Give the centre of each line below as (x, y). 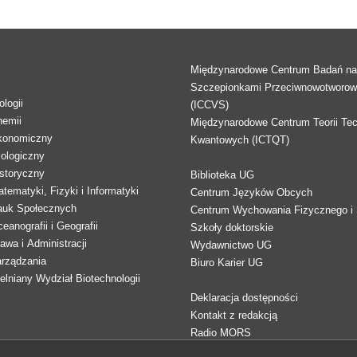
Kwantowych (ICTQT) (240, 139)
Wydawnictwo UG (231, 245)
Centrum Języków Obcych (251, 192)
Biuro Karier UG (227, 262)
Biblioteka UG (222, 175)
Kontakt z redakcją (234, 315)
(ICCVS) (210, 104)
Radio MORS (221, 332)
